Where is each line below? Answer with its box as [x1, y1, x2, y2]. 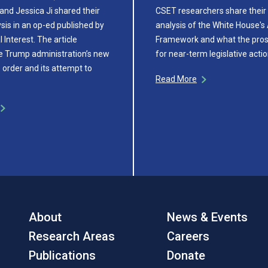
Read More [156, 74, 197, 84]
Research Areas [28, 229, 115, 243]
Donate [167, 248, 206, 263]
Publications [28, 248, 96, 263]
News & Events [167, 209, 248, 224]
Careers [167, 229, 210, 243]
